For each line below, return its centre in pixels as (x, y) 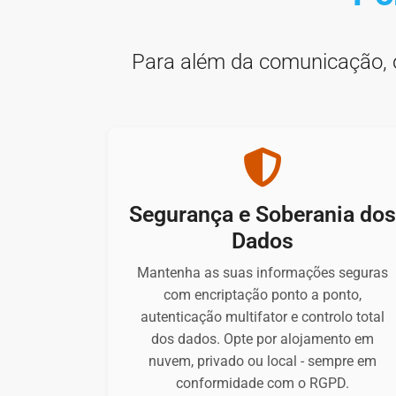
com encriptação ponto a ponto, (263, 295)
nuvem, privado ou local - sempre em (263, 362)
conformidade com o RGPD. (263, 384)
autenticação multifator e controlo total (263, 317)
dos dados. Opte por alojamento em (263, 339)
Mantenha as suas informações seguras (263, 273)
